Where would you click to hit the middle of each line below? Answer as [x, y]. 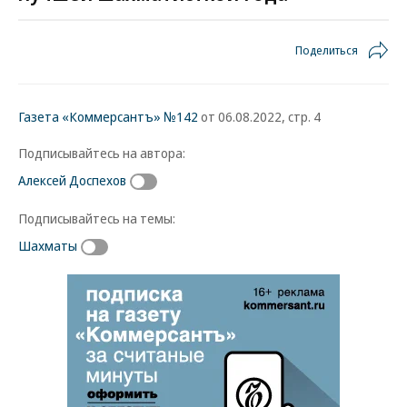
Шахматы [48, 245]
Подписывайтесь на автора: [102, 153]
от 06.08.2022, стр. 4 [259, 116]
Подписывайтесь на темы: [97, 218]
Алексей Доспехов [72, 180]
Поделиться [327, 50]
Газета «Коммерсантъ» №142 [108, 116]
